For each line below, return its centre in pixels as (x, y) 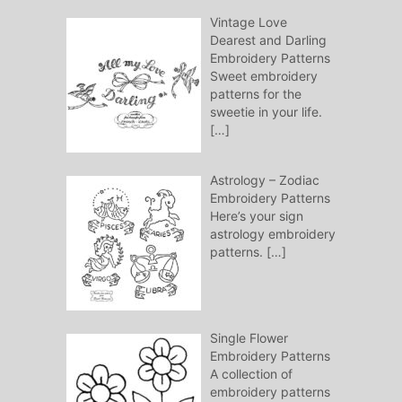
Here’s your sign (256, 216)
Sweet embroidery (263, 76)
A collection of (251, 374)
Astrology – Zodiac (264, 180)
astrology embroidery (272, 234)
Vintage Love (248, 22)
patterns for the (255, 94)
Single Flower (249, 338)
